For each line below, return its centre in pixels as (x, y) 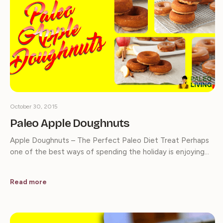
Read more (28, 182)
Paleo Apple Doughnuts (70, 123)
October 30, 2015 (34, 106)
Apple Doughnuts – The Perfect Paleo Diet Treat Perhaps (110, 140)
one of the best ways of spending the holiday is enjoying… (110, 152)
